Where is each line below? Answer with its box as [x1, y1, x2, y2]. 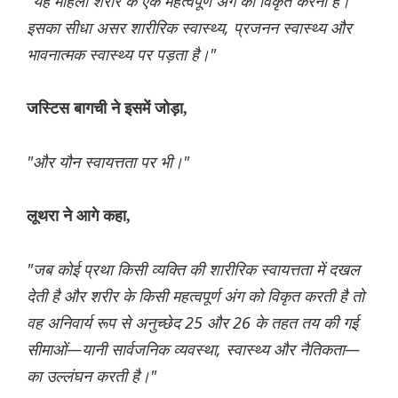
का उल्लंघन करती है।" [27, 365, 156, 387]
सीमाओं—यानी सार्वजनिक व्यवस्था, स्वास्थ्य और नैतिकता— [27, 338, 360, 361]
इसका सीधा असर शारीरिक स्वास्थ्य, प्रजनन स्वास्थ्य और [27, 17, 352, 39]
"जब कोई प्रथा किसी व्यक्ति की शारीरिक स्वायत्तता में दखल [27, 259, 360, 281]
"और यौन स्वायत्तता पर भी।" [27, 151, 189, 173]
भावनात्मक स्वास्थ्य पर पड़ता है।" [27, 44, 216, 66]
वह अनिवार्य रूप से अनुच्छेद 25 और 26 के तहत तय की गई [27, 312, 358, 334]
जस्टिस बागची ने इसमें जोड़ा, [27, 99, 187, 118]
